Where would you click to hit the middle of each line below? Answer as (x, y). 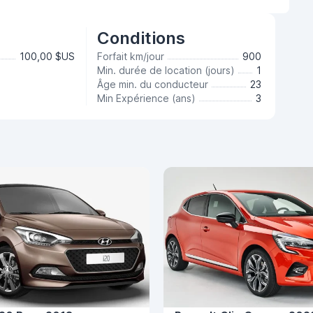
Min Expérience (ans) (146, 98)
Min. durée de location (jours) (166, 70)
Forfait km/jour (130, 56)
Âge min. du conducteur (152, 84)
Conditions (141, 38)
